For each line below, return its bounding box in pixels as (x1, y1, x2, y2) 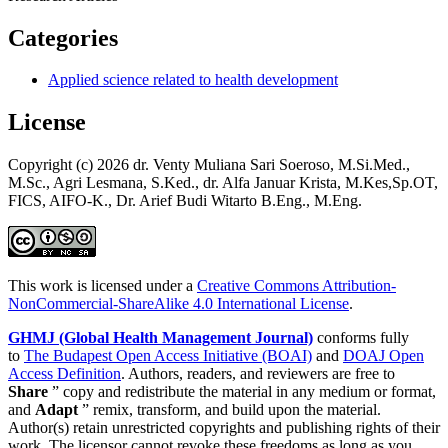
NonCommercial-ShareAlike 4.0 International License (8, 295, 349, 313)
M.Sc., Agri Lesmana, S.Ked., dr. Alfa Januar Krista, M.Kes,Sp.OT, (8, 174, 438, 192)
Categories (8, 24, 118, 51)
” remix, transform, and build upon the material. (78, 401, 381, 419)
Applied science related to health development (48, 71, 338, 89)
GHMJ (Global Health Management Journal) (8, 329, 313, 347)
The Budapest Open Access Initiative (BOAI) (24, 347, 312, 365)
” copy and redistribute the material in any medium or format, (48, 383, 436, 401)
